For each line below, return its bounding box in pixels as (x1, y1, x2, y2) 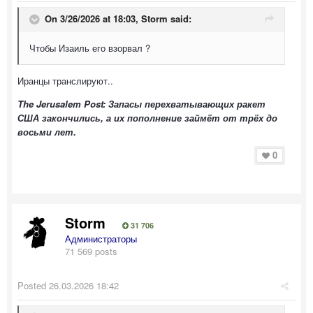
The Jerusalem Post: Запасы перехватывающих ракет (17, 96, 265, 110)
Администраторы (65, 231, 137, 245)
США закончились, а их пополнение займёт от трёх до (17, 110, 277, 124)
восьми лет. (17, 124, 76, 138)
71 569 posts (65, 244, 117, 258)
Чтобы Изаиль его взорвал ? (29, 41, 150, 54)
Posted (17, 278, 49, 292)
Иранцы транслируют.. (17, 73, 113, 87)
